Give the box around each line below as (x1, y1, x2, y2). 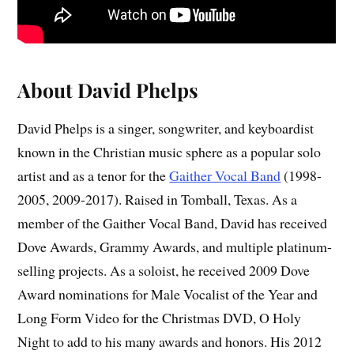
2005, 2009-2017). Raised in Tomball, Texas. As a (17, 189, 298, 209)
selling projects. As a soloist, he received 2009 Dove (17, 260, 311, 280)
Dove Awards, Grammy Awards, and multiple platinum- (17, 236, 333, 256)
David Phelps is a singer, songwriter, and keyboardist (17, 118, 314, 137)
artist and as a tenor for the (17, 165, 170, 185)
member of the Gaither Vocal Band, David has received (17, 213, 328, 232)
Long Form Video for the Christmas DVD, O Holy (17, 307, 302, 327)
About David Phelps (17, 76, 199, 103)
